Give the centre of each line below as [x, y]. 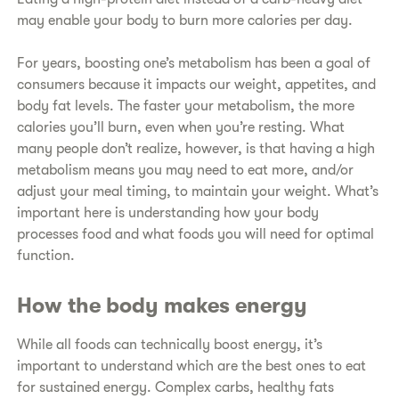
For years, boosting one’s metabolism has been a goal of [194, 63]
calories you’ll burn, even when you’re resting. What [181, 127]
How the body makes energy [163, 305]
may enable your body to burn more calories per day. [185, 20]
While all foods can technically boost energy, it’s [170, 344]
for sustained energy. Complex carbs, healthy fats [176, 387]
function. [46, 256]
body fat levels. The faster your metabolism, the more [186, 106]
